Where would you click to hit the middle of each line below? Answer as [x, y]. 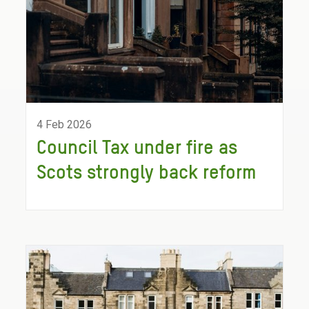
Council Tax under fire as [137, 148]
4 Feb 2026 [64, 124]
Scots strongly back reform [147, 173]
